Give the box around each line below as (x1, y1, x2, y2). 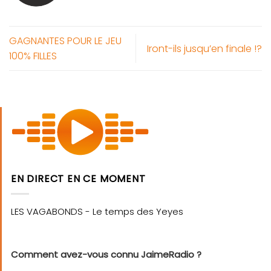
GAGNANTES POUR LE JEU (9, 34, 122, 48)
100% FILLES (9, 49, 57, 64)
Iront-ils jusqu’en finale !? (147, 41, 262, 56)
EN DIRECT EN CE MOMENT (11, 172, 146, 186)
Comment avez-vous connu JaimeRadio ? (11, 247, 201, 261)
